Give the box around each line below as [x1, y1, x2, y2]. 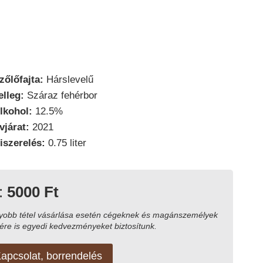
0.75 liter [45, 137, 86, 149]
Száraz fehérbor [23, 89, 97, 101]
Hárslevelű [43, 73, 93, 85]
